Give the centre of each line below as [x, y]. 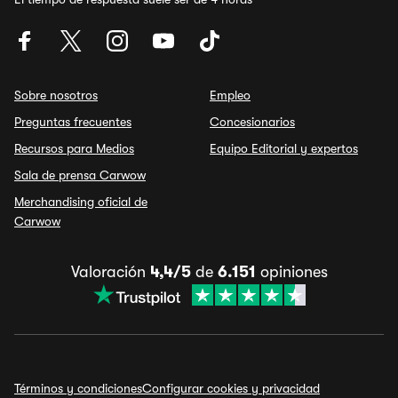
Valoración [110, 272]
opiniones [291, 272]
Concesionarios [252, 122]
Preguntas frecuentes [73, 122]
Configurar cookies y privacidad [231, 388]
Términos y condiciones [78, 388]
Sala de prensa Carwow [80, 175]
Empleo [230, 95]
